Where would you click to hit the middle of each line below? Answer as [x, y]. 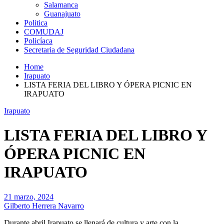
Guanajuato [62, 14]
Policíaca [38, 41]
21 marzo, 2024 [29, 196]
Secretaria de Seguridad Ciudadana [79, 50]
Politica [36, 23]
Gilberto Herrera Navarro [44, 205]
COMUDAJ [44, 32]
